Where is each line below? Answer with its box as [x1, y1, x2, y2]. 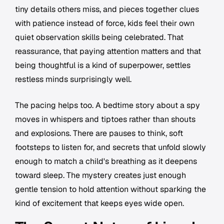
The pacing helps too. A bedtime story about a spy [15, 100, 200, 111]
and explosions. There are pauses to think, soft [15, 128, 183, 139]
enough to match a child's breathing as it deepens [15, 156, 197, 167]
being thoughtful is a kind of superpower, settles [15, 60, 190, 71]
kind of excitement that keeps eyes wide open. [15, 198, 184, 209]
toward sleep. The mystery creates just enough [15, 170, 186, 181]
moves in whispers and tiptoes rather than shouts [15, 114, 195, 125]
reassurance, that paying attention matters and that [15, 46, 201, 57]
